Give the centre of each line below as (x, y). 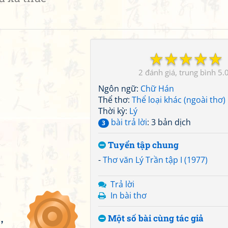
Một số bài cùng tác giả (155, 218)
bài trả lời (128, 122)
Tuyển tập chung (142, 145)
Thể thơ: (115, 100)
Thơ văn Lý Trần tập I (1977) (155, 160)
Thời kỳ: (114, 111)
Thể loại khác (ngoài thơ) (179, 100)
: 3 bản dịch (169, 122)
